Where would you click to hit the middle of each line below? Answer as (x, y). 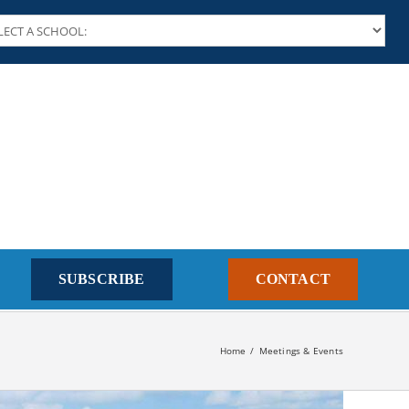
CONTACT (293, 279)
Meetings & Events (301, 351)
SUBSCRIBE (101, 279)
